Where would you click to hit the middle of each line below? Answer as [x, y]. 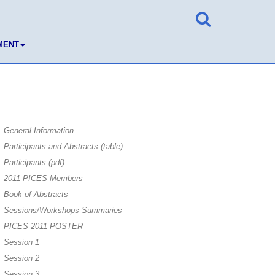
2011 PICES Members [43, 178]
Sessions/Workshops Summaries [63, 210]
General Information [39, 130]
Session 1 [21, 242]
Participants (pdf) [34, 162]
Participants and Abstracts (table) [63, 146]
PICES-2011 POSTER [43, 226]
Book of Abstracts [36, 194]
